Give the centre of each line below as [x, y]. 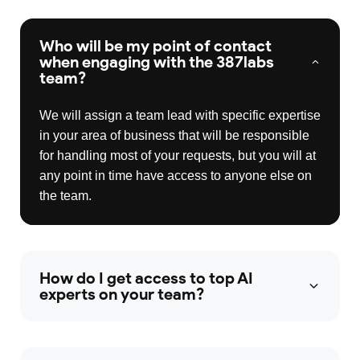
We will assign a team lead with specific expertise [180, 116]
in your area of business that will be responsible [174, 136]
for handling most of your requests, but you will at [178, 156]
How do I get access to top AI [146, 278]
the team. [65, 196]
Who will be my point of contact [155, 46]
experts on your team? [122, 295]
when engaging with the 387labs [157, 62]
